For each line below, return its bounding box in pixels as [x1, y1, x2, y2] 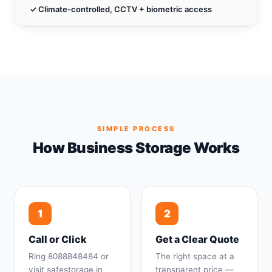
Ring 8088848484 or [29, 251, 109, 261]
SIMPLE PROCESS [97, 124, 175, 133]
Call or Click [29, 233, 87, 245]
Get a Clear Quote [155, 233, 239, 245]
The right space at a [155, 251, 234, 261]
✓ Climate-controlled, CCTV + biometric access [30, 4, 212, 14]
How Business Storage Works [32, 139, 240, 157]
